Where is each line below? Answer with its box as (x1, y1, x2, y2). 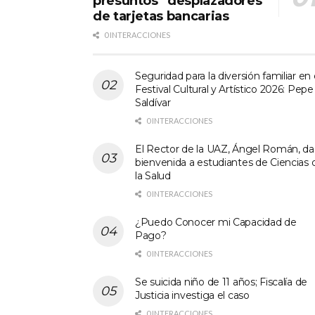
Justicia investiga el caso (135, 288, 250, 302)
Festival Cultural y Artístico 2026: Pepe (135, 82, 314, 96)
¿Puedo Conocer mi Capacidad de (135, 215, 297, 229)
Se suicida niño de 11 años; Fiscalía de (135, 275, 308, 288)
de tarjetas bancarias (93, 8, 229, 24)
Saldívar (135, 96, 171, 109)
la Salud (135, 169, 171, 182)
